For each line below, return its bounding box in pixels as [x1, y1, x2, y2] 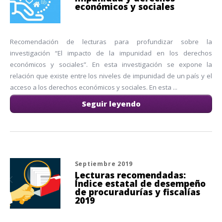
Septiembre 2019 [74, 160, 133, 168]
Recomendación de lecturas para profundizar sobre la [10, 37, 212, 47]
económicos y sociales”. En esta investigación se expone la [10, 60, 212, 69]
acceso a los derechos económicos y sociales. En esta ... [10, 83, 177, 92]
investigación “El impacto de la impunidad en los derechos [10, 49, 212, 58]
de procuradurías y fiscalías [74, 186, 200, 198]
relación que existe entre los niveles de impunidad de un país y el [10, 71, 212, 81]
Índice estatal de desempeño [74, 177, 206, 190]
